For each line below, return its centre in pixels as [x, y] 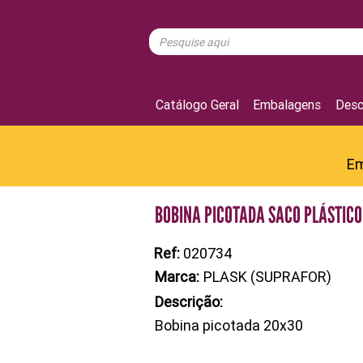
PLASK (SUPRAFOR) [267, 277]
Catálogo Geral [197, 104]
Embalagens [287, 104]
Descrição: [189, 302]
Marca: [177, 277]
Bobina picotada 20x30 [229, 325]
